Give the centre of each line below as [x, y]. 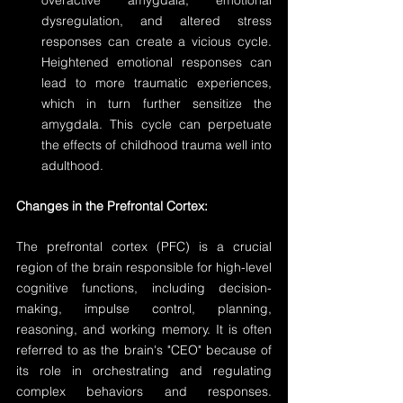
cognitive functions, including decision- [144, 288]
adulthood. [72, 166]
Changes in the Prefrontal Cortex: [112, 206]
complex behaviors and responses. [144, 391]
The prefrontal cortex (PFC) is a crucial [144, 246]
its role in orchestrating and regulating [144, 371]
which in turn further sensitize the [157, 103]
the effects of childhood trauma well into [157, 145]
